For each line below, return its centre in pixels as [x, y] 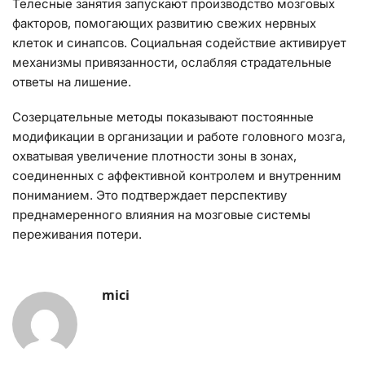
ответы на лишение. [72, 81]
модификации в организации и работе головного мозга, [179, 137]
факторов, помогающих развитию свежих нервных [164, 23]
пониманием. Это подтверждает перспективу [150, 196]
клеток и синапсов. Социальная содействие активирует [179, 42]
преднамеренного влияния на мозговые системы [161, 215]
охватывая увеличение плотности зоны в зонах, [154, 156]
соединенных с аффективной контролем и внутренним [177, 176]
